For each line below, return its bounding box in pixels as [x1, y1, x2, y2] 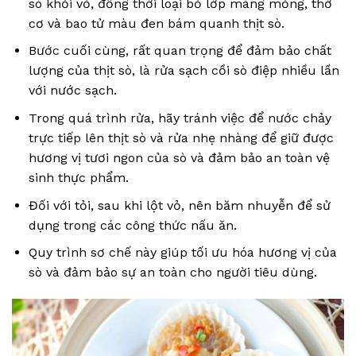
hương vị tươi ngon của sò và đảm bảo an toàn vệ [28, 150, 330, 165]
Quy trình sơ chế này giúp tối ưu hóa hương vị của [28, 245, 337, 261]
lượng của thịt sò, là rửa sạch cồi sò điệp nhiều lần [28, 63, 339, 79]
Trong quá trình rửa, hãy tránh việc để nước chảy [28, 110, 331, 126]
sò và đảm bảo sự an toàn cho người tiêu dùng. [28, 265, 317, 281]
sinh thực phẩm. [28, 170, 129, 185]
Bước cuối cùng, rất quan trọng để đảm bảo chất [28, 43, 331, 59]
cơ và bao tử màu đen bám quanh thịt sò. [28, 15, 284, 31]
